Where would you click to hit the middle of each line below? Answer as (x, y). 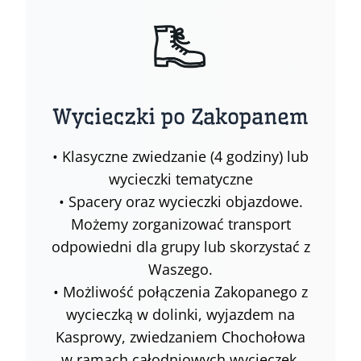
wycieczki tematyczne (180, 178)
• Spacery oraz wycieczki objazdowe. (180, 201)
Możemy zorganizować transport (180, 224)
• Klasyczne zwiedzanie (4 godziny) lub (180, 156)
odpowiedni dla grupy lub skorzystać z (180, 246)
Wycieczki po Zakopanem (180, 116)
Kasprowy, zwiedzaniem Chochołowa (180, 336)
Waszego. (180, 269)
